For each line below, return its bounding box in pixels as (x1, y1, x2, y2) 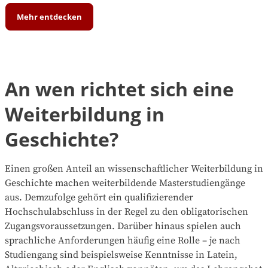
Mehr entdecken (17, 11, 83, 22)
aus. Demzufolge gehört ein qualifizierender (5, 191, 193, 204)
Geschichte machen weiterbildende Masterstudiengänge (5, 177, 245, 190)
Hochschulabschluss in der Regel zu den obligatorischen (5, 206, 248, 218)
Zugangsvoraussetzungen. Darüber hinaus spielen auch (5, 220, 241, 233)
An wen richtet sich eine (5, 76, 234, 102)
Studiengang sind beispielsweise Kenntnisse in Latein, (5, 249, 237, 261)
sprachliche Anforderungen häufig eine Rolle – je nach (5, 234, 240, 247)
